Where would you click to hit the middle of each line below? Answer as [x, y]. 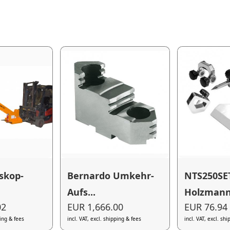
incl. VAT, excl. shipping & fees [104, 219]
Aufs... [82, 192]
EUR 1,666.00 [95, 207]
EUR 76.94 [206, 207]
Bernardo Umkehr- [111, 175]
